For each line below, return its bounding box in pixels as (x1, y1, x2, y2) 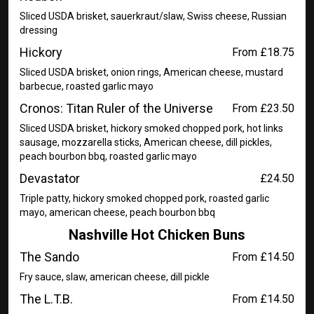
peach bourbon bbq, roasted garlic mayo (20, 151, 197, 162)
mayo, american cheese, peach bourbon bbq (20, 207, 215, 218)
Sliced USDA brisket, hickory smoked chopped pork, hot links (20, 123, 283, 134)
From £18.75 (232, 46, 294, 59)
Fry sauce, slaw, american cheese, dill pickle (20, 271, 210, 282)
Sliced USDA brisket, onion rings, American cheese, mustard (20, 67, 283, 78)
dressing (20, 25, 57, 36)
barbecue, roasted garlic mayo (20, 81, 153, 92)
